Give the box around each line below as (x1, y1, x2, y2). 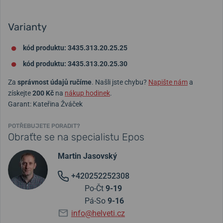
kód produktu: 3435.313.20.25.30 (23, 60, 127, 68)
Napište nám (148, 78, 188, 87)
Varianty (8, 21, 47, 33)
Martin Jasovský (58, 151, 117, 161)
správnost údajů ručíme (17, 78, 92, 87)
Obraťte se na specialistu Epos (8, 131, 144, 143)
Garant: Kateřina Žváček (8, 100, 83, 109)
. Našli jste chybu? (92, 78, 148, 87)
